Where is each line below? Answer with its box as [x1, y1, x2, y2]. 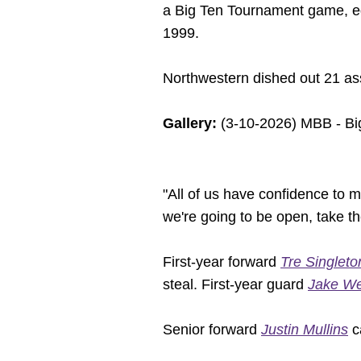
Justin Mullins [261, 322, 348, 338]
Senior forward [163, 322, 261, 338]
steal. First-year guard [163, 276, 308, 293]
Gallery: [163, 115, 217, 131]
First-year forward [163, 254, 280, 270]
